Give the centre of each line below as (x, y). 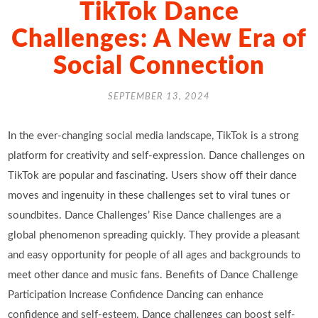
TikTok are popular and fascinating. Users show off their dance (153, 176)
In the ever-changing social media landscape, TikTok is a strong (154, 136)
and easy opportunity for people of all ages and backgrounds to (155, 255)
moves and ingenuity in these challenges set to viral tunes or (149, 196)
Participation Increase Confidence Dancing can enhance (136, 295)
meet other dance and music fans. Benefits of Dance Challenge (153, 275)
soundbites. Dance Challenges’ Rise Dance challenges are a (145, 215)
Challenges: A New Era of (159, 39)
